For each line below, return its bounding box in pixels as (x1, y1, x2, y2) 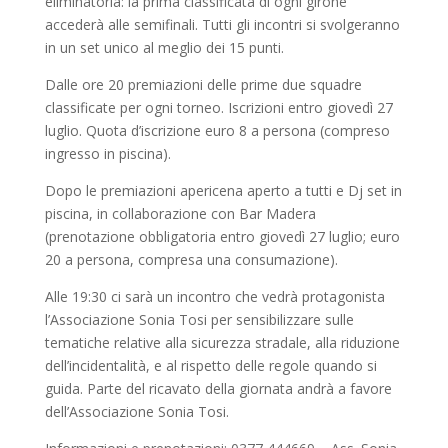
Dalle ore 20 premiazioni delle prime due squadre (44, 75, 362, 95)
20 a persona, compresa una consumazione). (44, 250, 338, 270)
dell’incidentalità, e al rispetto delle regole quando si (44, 356, 377, 376)
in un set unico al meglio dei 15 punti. (44, 38, 284, 58)
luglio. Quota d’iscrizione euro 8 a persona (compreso (44, 121, 390, 141)
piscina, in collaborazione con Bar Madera (44, 204, 316, 224)
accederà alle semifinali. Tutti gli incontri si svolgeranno (44, 15, 400, 35)
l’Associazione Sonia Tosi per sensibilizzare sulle (44, 310, 354, 330)
